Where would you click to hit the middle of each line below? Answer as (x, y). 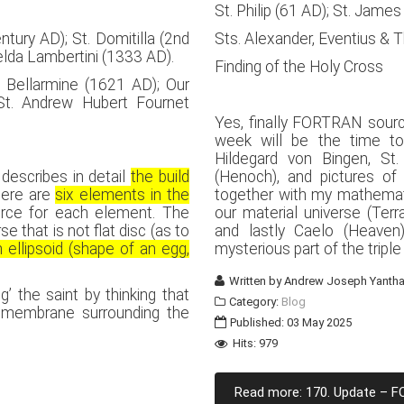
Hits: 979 (255, 343)
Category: (254, 302)
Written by (256, 281)
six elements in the (122, 195)
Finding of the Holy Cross (299, 67)
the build (160, 177)
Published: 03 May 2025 (291, 322)
